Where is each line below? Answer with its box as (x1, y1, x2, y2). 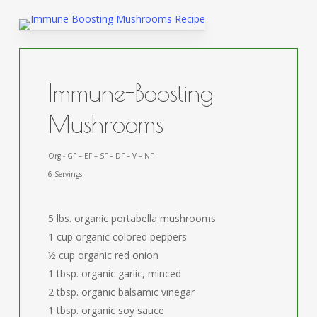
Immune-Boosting (48, 78, 214, 107)
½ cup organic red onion (48, 248, 159, 262)
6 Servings (48, 168, 83, 179)
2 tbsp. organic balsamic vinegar (48, 284, 195, 299)
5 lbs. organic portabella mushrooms (48, 211, 217, 225)
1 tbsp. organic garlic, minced (48, 266, 182, 280)
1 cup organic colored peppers (48, 229, 188, 243)
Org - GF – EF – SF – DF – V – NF (48, 150, 154, 161)
